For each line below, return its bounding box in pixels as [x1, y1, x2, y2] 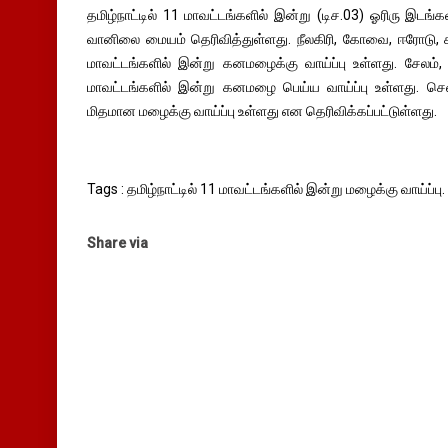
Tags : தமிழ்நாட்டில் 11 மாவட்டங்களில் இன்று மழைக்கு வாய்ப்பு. [87, 181, 445, 197]
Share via [87, 235, 148, 251]
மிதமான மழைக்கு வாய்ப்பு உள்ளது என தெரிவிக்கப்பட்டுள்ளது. [87, 103, 437, 119]
